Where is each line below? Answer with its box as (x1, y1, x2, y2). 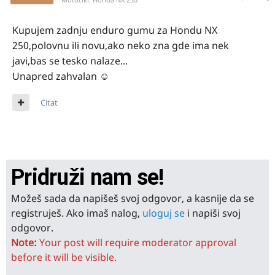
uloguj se (142, 206, 185, 220)
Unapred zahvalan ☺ (12, 69, 109, 83)
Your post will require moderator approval (37, 236, 236, 249)
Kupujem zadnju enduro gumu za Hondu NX (12, 23, 217, 37)
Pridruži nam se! (11, 165, 165, 190)
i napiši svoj (185, 206, 241, 220)
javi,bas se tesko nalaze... (12, 54, 128, 68)
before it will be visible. (11, 250, 117, 264)
